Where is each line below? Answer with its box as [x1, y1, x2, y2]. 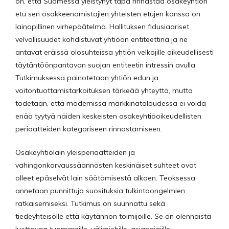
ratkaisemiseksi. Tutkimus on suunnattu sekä [15, 199, 165, 209]
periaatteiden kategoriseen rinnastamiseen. [15, 124, 162, 134]
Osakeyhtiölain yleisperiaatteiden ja [15, 148, 135, 157]
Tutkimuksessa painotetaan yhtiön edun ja [15, 73, 158, 83]
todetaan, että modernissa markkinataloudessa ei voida [15, 99, 206, 108]
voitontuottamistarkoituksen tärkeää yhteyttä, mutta [15, 86, 193, 96]
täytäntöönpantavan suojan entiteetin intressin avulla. [15, 60, 197, 70]
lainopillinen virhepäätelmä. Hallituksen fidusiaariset [15, 22, 189, 32]
